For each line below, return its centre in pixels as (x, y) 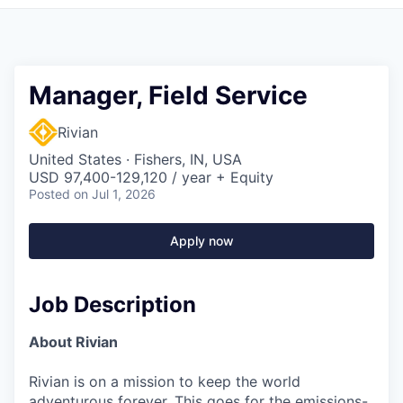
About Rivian (73, 342)
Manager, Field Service (168, 95)
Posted (49, 193)
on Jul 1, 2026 (115, 193)
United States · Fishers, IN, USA (135, 159)
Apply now (201, 240)
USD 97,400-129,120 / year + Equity (151, 177)
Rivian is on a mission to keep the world (165, 382)
